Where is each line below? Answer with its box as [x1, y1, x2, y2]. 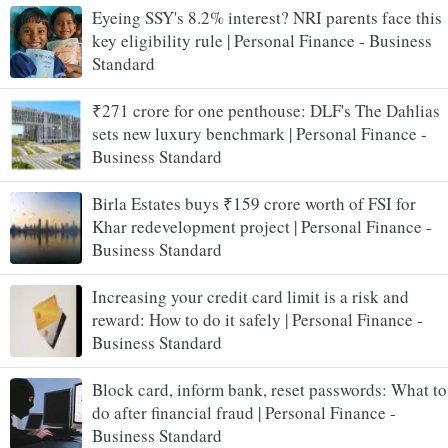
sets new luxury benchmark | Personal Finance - [92, 121, 427, 145]
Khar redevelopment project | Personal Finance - [92, 214, 432, 238]
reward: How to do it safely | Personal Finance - [92, 307, 423, 331]
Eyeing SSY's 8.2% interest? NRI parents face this [92, 5, 442, 29]
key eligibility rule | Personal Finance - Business [92, 28, 432, 52]
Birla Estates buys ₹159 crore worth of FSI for [92, 191, 416, 215]
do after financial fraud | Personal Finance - [92, 400, 396, 424]
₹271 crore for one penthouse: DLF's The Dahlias [92, 98, 440, 122]
